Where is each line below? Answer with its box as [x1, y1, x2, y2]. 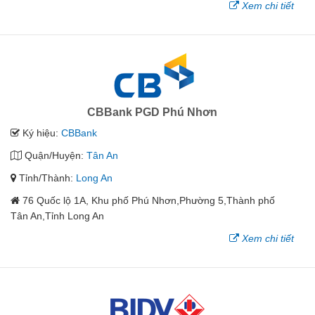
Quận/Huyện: [22, 150, 86, 162]
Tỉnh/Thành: [16, 172, 76, 184]
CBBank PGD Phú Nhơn [87, 106, 217, 119]
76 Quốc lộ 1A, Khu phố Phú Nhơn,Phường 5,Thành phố [22, 195, 275, 207]
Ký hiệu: [20, 127, 61, 139]
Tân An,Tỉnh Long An [11, 210, 104, 222]
